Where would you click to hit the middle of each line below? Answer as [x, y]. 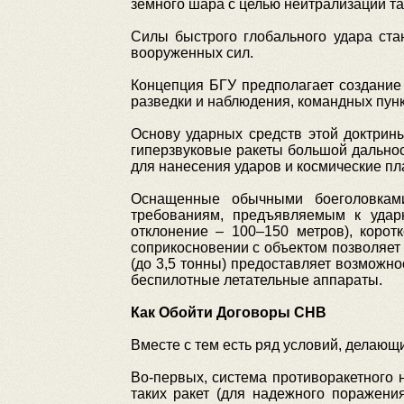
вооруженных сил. [192, 53]
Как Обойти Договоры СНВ [228, 312]
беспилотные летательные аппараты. [256, 280]
